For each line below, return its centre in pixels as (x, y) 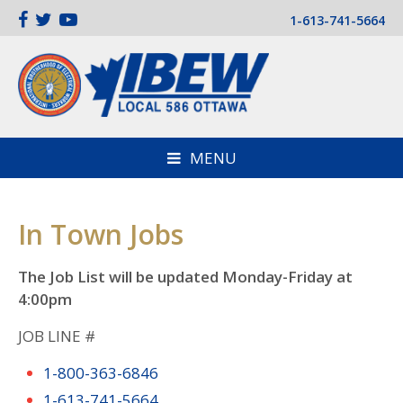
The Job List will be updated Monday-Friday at (185, 277)
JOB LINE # (57, 336)
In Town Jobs (101, 234)
